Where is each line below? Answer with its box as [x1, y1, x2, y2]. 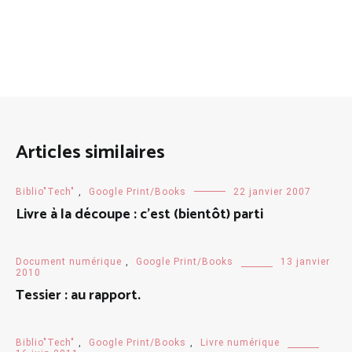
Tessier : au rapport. [16, 283, 141, 307]
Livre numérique [200, 336, 280, 348]
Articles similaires [16, 137, 165, 168]
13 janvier [280, 255, 330, 267]
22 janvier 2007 [233, 185, 311, 197]
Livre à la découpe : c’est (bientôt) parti [16, 202, 263, 226]
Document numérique [16, 255, 122, 267]
